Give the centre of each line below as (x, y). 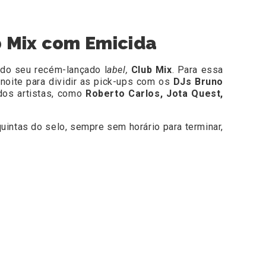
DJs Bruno (198, 82)
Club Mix (151, 70)
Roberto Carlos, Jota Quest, (155, 94)
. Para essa (198, 70)
